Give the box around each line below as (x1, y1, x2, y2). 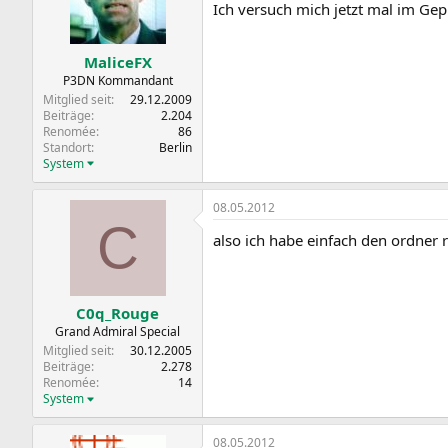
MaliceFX (83, 51, 152, 72)
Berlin (159, 138, 192, 156)
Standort (43, 138, 91, 156)
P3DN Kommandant (62, 71, 173, 89)
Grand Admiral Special (55, 323, 180, 340)
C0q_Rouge (76, 303, 159, 323)
